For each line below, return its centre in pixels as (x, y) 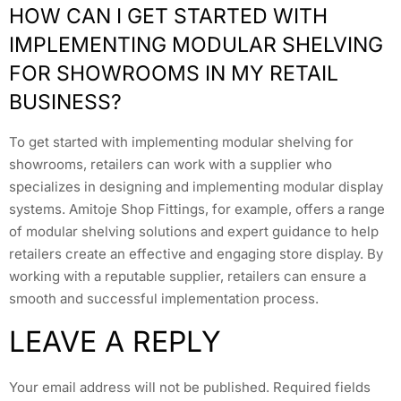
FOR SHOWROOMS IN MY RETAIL (174, 74)
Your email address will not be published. (139, 387)
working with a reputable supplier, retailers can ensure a (188, 277)
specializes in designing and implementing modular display (196, 187)
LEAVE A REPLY (115, 341)
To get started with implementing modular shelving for (181, 142)
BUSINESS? (65, 102)
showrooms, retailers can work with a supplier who (171, 165)
